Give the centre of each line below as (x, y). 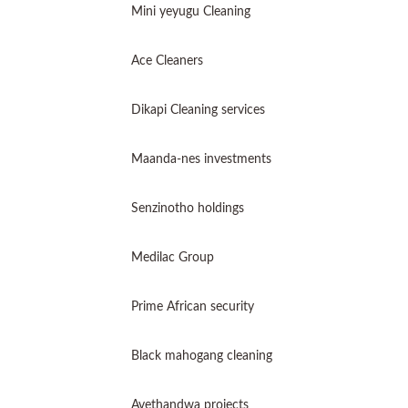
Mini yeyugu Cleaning (193, 12)
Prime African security (193, 307)
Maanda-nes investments (201, 159)
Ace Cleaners (167, 61)
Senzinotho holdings (188, 209)
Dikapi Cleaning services (200, 110)
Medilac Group (173, 258)
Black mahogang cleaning (202, 356)
